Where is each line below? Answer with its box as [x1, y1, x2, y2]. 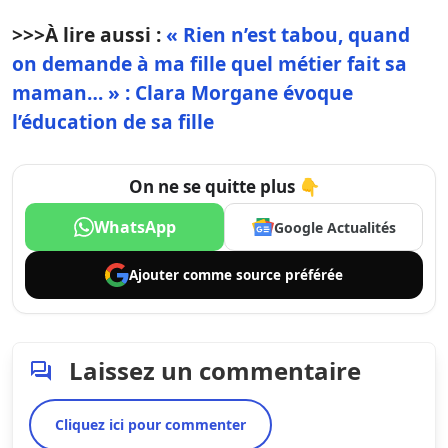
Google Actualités [273, 217, 396, 237]
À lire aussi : [45, 21, 166, 49]
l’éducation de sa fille [12, 108, 214, 136]
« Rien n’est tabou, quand [166, 21, 410, 49]
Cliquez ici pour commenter [55, 415, 246, 435]
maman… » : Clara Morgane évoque [12, 79, 353, 107]
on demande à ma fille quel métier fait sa [12, 50, 407, 78]
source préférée [236, 265, 343, 284]
